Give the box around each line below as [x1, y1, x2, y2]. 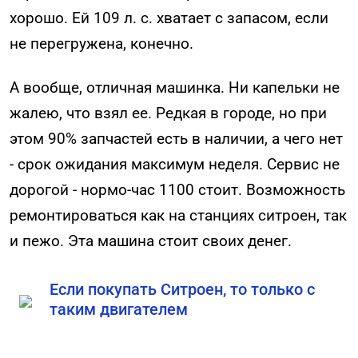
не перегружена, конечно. [10, 34, 193, 54]
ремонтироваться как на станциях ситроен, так [10, 206, 347, 225]
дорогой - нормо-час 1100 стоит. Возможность [10, 181, 345, 200]
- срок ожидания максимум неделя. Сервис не [10, 155, 340, 174]
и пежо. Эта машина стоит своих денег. [10, 232, 292, 251]
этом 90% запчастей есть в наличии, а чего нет [10, 129, 343, 149]
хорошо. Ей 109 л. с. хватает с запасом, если [10, 9, 328, 28]
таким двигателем [50, 300, 188, 320]
